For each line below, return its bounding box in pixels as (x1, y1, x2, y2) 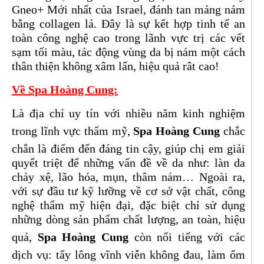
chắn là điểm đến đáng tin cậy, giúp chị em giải (12, 142, 245, 155)
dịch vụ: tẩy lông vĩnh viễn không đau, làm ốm (12, 248, 245, 261)
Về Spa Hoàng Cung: (12, 83, 118, 96)
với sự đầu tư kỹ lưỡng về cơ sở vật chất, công (12, 184, 245, 197)
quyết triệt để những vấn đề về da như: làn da (12, 156, 245, 169)
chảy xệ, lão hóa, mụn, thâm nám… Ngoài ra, (12, 170, 245, 183)
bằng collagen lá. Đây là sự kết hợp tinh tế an (12, 17, 245, 30)
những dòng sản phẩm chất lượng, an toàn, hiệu (12, 213, 245, 226)
